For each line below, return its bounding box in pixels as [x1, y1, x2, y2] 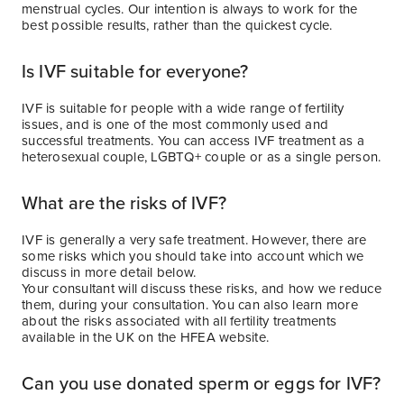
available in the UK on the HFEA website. [22, 326, 269, 347]
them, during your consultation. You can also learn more [22, 294, 358, 315]
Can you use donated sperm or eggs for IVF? [22, 369, 381, 397]
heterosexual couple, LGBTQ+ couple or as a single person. [22, 146, 381, 167]
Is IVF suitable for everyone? [22, 57, 249, 85]
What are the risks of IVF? [22, 188, 226, 216]
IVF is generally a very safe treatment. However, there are [22, 229, 367, 250]
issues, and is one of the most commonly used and [22, 114, 328, 134]
